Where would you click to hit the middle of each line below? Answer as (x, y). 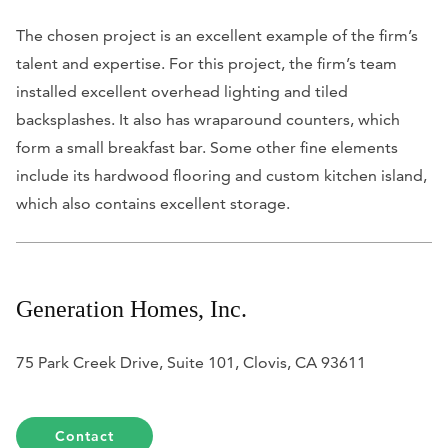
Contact (85, 435)
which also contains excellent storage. (153, 203)
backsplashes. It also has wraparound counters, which (208, 119)
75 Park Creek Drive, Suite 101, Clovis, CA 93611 (191, 362)
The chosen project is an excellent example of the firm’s (217, 35)
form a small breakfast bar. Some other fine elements (207, 147)
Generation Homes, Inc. (131, 308)
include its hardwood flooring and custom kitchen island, (221, 175)
